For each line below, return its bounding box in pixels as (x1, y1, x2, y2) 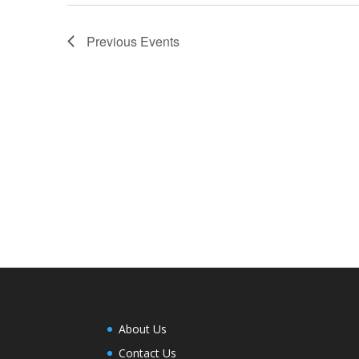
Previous (87, 32, 140, 50)
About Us (119, 321, 167, 337)
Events (140, 32, 179, 50)
